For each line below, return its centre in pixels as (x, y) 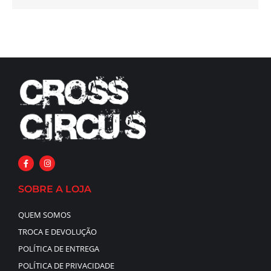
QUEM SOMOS (44, 214)
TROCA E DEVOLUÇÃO (57, 231)
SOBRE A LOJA (55, 189)
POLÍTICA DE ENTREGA (59, 248)
